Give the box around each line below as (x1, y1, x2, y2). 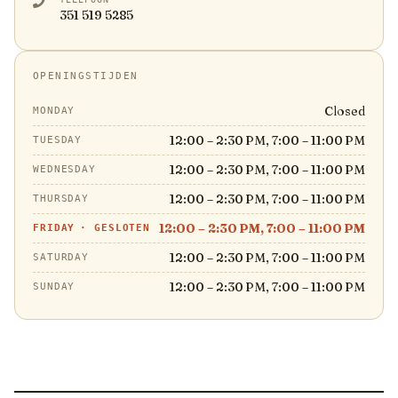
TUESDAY (33, 134, 83, 146)
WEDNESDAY (33, 163, 96, 175)
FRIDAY (33, 222, 76, 234)
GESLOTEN (94, 222, 151, 234)
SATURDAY (33, 251, 90, 263)
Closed (324, 103, 365, 119)
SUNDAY (33, 281, 76, 292)
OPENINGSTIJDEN (33, 70, 139, 81)
